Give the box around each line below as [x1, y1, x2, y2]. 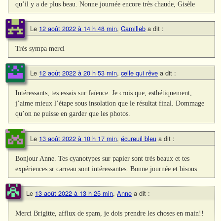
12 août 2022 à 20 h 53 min [39, 68, 117, 78]
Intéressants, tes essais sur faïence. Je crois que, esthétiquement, [15, 89, 192, 97]
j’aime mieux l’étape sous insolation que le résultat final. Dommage [15, 99, 205, 108]
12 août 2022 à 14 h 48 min [39, 24, 117, 34]
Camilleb [121, 24, 146, 34]
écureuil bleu [121, 133, 156, 143]
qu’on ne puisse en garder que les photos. [15, 110, 131, 118]
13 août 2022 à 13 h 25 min [35, 188, 113, 198]
